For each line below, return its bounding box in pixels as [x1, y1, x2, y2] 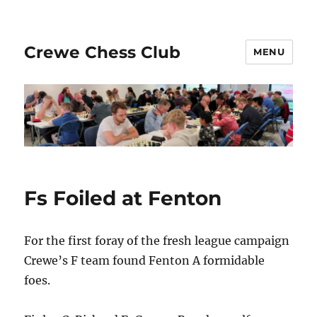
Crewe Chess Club [24, 42, 181, 62]
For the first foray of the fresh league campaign [24, 234, 290, 248]
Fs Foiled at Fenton [24, 186, 222, 211]
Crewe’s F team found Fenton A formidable [24, 253, 265, 268]
